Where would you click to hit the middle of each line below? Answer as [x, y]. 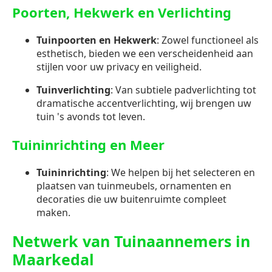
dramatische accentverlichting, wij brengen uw [144, 104]
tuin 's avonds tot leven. [91, 117]
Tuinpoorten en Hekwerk [97, 40]
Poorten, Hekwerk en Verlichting [122, 12]
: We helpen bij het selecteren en [181, 173]
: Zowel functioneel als [208, 40]
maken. [53, 213]
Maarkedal [53, 259]
